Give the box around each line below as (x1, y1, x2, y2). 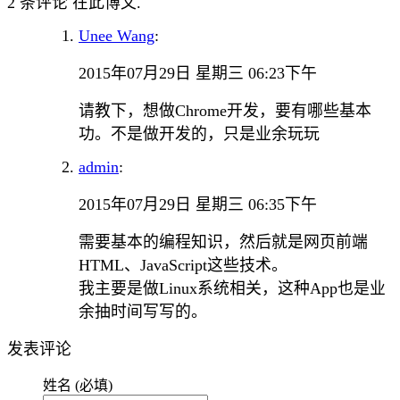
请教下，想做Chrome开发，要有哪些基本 (79, 101, 371, 120)
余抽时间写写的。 (79, 302, 207, 321)
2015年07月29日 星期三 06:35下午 (79, 195, 317, 213)
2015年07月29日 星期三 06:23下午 (79, 63, 317, 82)
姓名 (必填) (43, 377, 112, 393)
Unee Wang (79, 26, 154, 45)
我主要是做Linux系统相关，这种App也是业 (79, 279, 386, 297)
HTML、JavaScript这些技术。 (79, 255, 287, 274)
